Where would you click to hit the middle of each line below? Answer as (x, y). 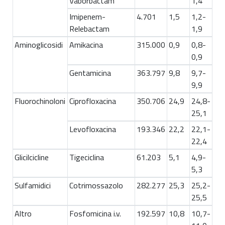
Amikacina (86, 45)
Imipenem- (87, 17)
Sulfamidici (33, 186)
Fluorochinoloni (40, 101)
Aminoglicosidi (39, 45)
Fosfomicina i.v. (95, 214)
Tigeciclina (87, 157)
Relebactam (89, 29)
